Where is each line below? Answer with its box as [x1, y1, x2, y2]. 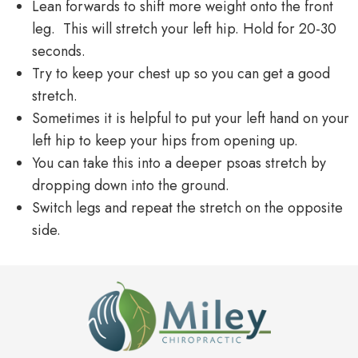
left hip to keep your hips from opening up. [32, 129, 298, 151]
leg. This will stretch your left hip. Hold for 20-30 [32, 18, 336, 39]
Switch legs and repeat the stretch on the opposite [32, 197, 343, 218]
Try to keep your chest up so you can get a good [32, 62, 330, 84]
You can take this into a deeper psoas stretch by [32, 152, 326, 173]
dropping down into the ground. [32, 174, 229, 196]
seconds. [32, 40, 86, 62]
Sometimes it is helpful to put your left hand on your [32, 107, 349, 129]
